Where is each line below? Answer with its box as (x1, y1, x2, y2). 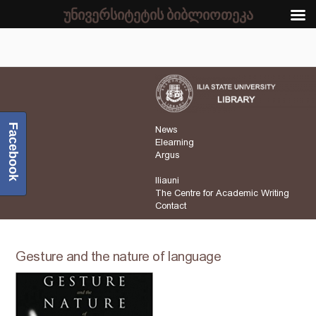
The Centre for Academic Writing (155, 188, 289, 199)
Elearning (155, 137, 194, 148)
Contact (155, 200, 186, 212)
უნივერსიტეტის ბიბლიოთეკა (63, 5, 253, 23)
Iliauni (155, 175, 179, 186)
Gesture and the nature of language (16, 248, 221, 265)
